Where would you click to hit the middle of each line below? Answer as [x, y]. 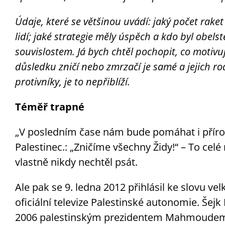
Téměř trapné [49, 106]
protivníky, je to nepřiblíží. [72, 81]
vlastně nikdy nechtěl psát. [76, 162]
